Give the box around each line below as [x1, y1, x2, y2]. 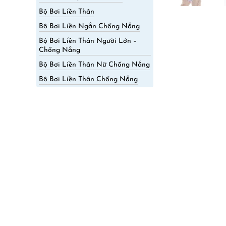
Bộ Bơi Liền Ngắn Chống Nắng [39, 23, 140, 30]
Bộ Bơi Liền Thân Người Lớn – [39, 37, 137, 45]
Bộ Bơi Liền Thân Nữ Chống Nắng [39, 61, 150, 69]
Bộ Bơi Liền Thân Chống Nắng [39, 76, 138, 83]
